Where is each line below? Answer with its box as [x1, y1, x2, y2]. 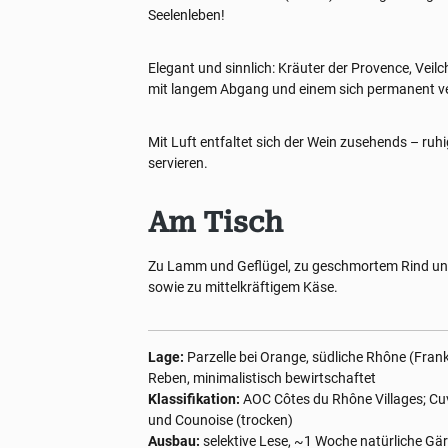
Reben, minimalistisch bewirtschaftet [148, 370, 377, 386]
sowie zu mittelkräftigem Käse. [148, 279, 339, 295]
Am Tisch [148, 206, 284, 239]
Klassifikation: [148, 391, 241, 407]
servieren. [148, 155, 209, 171]
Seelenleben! [148, 7, 226, 23]
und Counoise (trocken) [148, 412, 294, 428]
